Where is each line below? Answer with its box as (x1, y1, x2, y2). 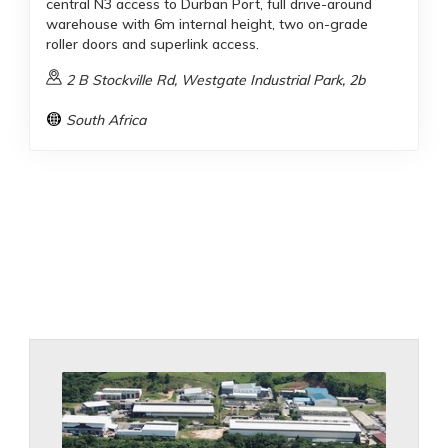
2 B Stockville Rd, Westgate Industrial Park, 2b (66, 71, 365, 89)
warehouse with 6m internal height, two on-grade (46, 15, 368, 33)
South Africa (66, 111, 146, 129)
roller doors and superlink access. (46, 35, 259, 53)
